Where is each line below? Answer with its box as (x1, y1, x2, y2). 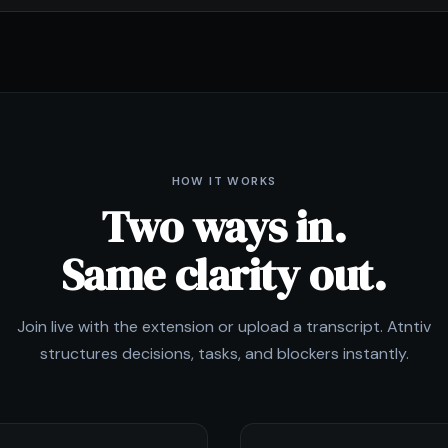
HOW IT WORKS (171, 174, 277, 190)
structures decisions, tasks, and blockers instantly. (39, 343, 409, 365)
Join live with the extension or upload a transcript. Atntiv (17, 316, 431, 338)
